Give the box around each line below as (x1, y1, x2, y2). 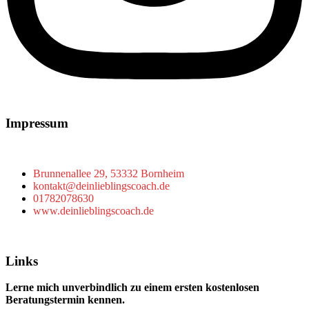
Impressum (6, 116, 68, 131)
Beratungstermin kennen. (6, 294, 125, 306)
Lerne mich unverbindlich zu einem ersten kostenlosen (6, 281, 259, 294)
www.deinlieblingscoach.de (33, 204, 154, 217)
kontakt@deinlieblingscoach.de (33, 179, 170, 192)
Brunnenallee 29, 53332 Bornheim (33, 167, 184, 179)
